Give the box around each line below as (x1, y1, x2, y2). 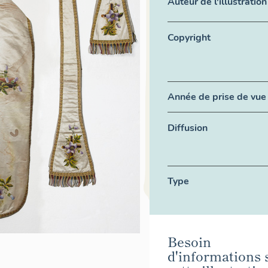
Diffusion (167, 121, 208, 135)
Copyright (167, 31, 211, 44)
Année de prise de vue (167, 90, 266, 103)
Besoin (167, 231, 211, 251)
